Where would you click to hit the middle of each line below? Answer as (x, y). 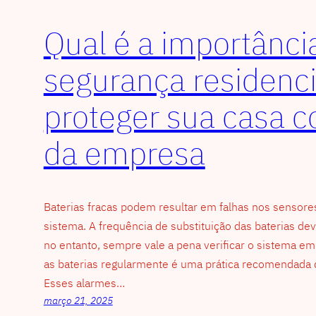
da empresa (124, 153)
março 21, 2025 (78, 300)
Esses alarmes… (84, 282)
